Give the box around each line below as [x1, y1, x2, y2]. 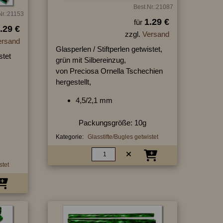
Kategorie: [55, 133, 84, 140]
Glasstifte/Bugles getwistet [87, 133, 158, 140]
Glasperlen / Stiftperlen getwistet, [55, 44, 162, 53]
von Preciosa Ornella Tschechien [55, 66, 163, 75]
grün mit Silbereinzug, [55, 55, 126, 64]
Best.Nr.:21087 [133, 3, 173, 10]
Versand [142, 29, 169, 38]
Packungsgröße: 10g [78, 118, 146, 127]
